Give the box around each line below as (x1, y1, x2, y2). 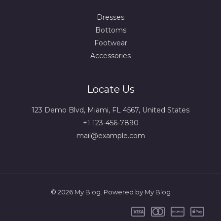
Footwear (94, 38, 127, 47)
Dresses (97, 12, 124, 22)
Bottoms (95, 25, 126, 35)
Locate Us (86, 83, 135, 95)
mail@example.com (76, 131, 145, 140)
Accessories (90, 51, 131, 60)
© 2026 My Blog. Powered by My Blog (50, 187, 171, 196)
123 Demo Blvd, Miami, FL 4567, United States (32, 105, 189, 114)
